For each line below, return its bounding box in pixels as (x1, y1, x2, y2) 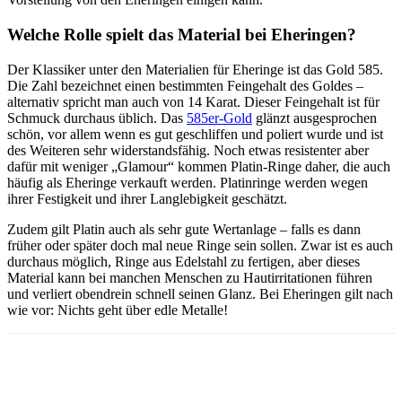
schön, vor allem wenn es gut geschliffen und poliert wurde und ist (7, 126, 383, 142)
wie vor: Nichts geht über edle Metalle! (7, 301, 228, 318)
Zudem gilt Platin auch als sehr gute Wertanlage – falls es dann (7, 221, 361, 237)
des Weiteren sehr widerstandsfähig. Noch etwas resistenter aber (7, 142, 369, 158)
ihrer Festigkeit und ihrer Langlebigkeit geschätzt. (7, 190, 287, 206)
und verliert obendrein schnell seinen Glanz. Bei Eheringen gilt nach (7, 285, 393, 301)
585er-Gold (187, 109, 252, 126)
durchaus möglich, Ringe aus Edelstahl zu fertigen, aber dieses (7, 253, 360, 269)
